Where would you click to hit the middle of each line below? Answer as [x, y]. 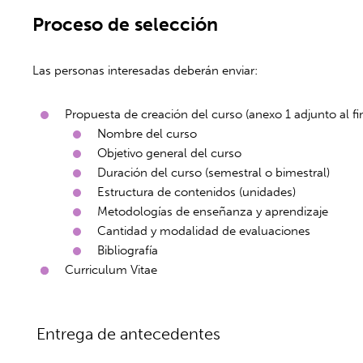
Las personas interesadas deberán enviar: [145, 70]
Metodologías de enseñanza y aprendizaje [213, 211]
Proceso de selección [126, 24]
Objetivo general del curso [170, 153]
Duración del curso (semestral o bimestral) [214, 172]
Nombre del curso [147, 133]
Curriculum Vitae [111, 269]
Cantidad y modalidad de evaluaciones [204, 231]
